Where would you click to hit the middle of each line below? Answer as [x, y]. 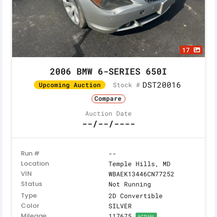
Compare [108, 99]
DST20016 [162, 85]
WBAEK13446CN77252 [141, 174]
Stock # [126, 85]
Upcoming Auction [70, 85]
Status [31, 184]
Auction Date [108, 113]
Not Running [130, 184]
